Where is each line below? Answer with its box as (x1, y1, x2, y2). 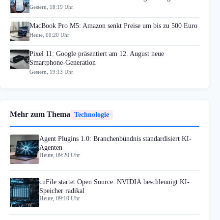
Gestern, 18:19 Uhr (29, 3, 73, 10)
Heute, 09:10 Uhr (39, 195, 80, 201)
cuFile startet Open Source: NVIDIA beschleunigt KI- (39, 178, 190, 186)
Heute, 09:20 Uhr (39, 152, 80, 158)
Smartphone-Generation (29, 59, 96, 67)
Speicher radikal (39, 187, 84, 194)
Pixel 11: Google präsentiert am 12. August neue (29, 50, 164, 58)
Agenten (39, 143, 62, 151)
